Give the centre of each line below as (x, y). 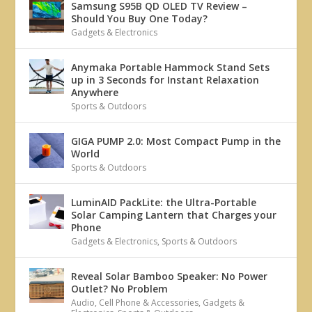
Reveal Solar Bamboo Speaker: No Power (170, 276)
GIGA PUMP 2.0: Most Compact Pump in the (176, 141)
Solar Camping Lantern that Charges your (174, 215)
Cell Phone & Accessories (149, 303)
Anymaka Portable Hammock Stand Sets (171, 67)
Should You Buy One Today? (140, 18)
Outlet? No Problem (120, 289)
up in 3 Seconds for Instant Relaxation (165, 80)
